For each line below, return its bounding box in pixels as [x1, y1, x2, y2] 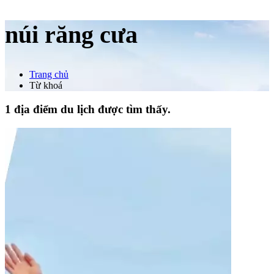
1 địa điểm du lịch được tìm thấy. [5, 103, 171, 116]
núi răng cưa [5, 21, 138, 49]
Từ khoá [29, 80, 62, 91]
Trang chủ [29, 69, 68, 80]
